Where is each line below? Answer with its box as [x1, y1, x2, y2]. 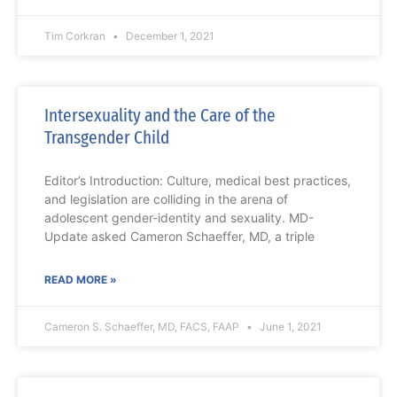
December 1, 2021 [123, 29, 214, 43]
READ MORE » [44, 273, 117, 287]
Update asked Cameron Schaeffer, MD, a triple [44, 229, 315, 245]
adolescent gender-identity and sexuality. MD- [44, 210, 314, 226]
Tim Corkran [44, 29, 108, 43]
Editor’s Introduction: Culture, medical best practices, [44, 173, 351, 189]
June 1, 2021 [257, 320, 322, 334]
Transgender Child [44, 126, 169, 150]
